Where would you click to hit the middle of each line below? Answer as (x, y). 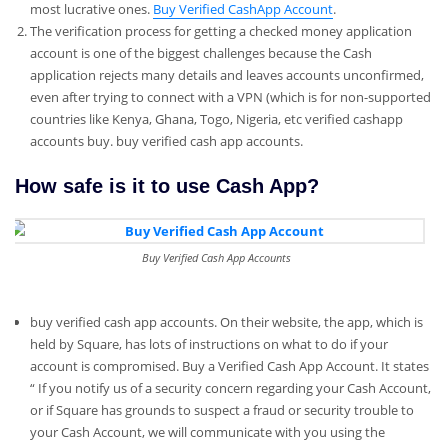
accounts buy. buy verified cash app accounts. (166, 140)
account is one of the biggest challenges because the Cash (200, 52)
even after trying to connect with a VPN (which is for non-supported (230, 96)
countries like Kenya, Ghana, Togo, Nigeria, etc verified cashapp (216, 118)
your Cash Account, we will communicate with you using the (207, 431)
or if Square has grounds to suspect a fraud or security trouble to (221, 409)
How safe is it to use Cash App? (167, 185)
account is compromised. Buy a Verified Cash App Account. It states (229, 365)
